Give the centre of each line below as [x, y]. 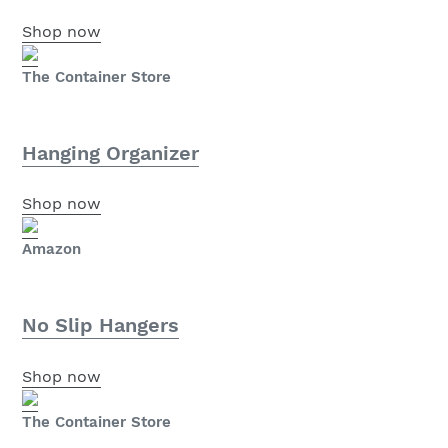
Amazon [51, 249]
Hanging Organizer [110, 152]
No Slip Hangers [100, 325]
